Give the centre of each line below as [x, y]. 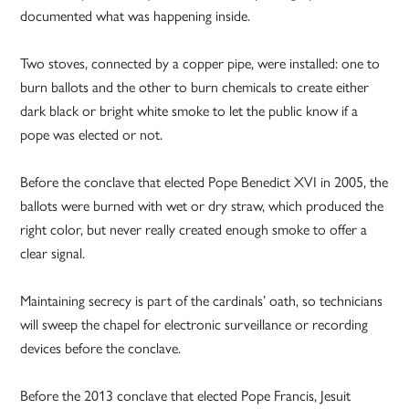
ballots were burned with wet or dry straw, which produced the [202, 205]
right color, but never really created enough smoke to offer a [194, 229]
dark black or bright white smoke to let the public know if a [189, 110]
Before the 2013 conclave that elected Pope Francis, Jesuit [186, 395]
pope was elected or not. [92, 134]
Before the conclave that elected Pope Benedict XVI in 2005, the [204, 182]
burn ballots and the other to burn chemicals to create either [195, 87]
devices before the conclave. [101, 348]
